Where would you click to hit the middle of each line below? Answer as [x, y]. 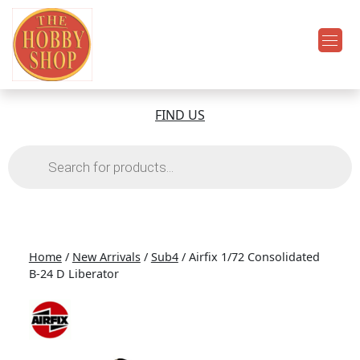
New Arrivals [106, 257]
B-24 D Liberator [74, 274]
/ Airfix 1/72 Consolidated [249, 257]
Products [35, 151]
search [28, 164]
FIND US [180, 115]
